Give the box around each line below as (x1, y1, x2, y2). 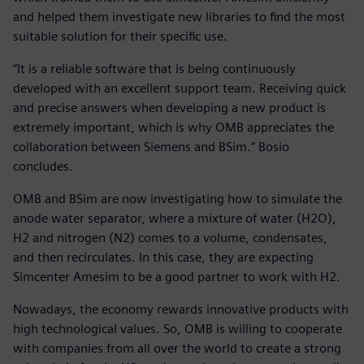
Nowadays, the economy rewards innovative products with (13, 301, 349, 317)
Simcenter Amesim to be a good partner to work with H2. (13, 268, 340, 284)
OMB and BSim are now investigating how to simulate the (13, 190, 342, 206)
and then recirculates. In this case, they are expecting (13, 249, 314, 265)
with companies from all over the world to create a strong (13, 340, 341, 356)
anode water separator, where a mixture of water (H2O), (13, 210, 336, 226)
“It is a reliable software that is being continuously (13, 60, 296, 76)
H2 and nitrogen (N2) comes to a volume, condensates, (13, 229, 327, 245)
